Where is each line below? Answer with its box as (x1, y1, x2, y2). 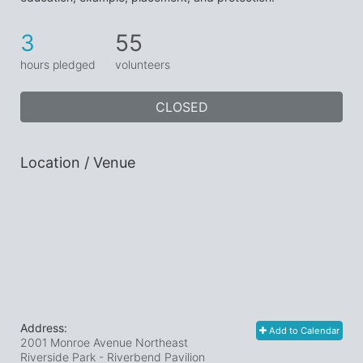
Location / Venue (20, 154, 135, 171)
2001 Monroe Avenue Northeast (20, 335, 188, 349)
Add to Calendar (267, 325, 340, 336)
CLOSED (155, 99, 208, 115)
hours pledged (20, 58, 96, 71)
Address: (20, 321, 67, 335)
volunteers (115, 58, 170, 71)
